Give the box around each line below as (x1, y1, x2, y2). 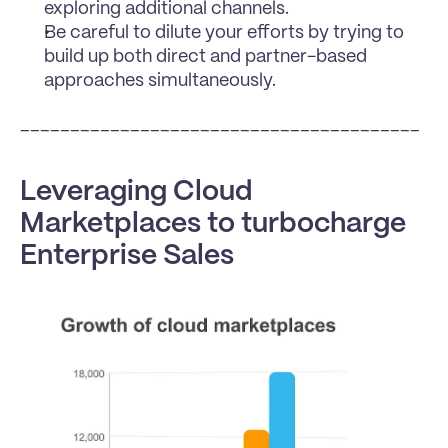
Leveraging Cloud (20, 178, 253, 206)
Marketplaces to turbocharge (20, 210, 406, 238)
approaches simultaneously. (44, 71, 276, 90)
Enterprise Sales (20, 242, 234, 270)
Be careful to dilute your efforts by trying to (44, 23, 404, 42)
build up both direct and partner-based (44, 47, 367, 66)
